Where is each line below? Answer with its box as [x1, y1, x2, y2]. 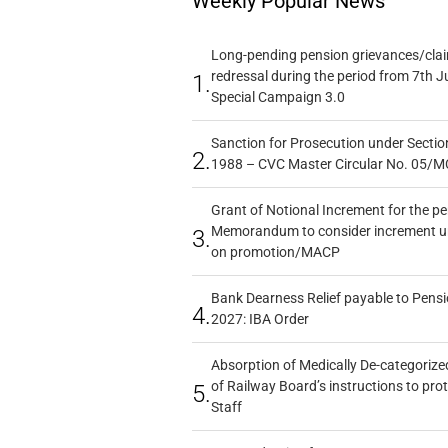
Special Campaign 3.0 [210, 89, 345, 106]
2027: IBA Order [210, 311, 309, 328]
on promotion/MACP [210, 244, 340, 261]
